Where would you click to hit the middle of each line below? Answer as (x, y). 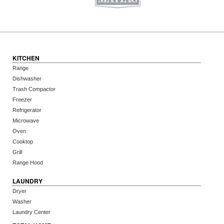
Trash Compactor (34, 89)
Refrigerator (27, 110)
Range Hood (28, 162)
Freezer (22, 99)
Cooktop (23, 141)
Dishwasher (27, 78)
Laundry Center (31, 212)
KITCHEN (26, 58)
